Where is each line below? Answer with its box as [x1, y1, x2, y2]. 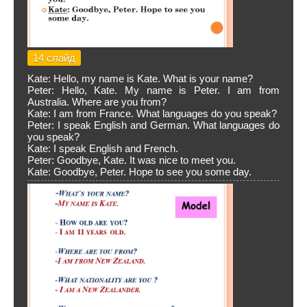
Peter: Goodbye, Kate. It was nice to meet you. [27, 154, 236, 166]
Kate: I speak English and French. [27, 143, 178, 154]
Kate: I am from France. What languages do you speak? [27, 108, 277, 119]
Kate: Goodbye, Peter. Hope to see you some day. [27, 166, 251, 177]
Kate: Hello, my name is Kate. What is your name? [27, 73, 253, 84]
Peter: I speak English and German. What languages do [27, 119, 280, 131]
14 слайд [33, 52, 75, 64]
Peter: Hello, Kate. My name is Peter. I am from [27, 84, 280, 96]
